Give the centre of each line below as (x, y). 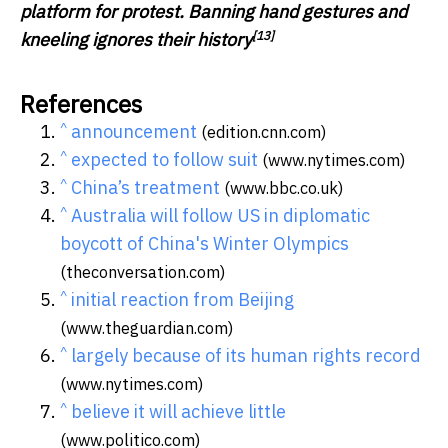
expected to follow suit (164, 160)
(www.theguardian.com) (146, 328)
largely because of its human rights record (246, 356)
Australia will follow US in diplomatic (220, 216)
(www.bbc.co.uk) (281, 188)
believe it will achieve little (178, 412)
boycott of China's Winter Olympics (204, 244)
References (81, 104)
